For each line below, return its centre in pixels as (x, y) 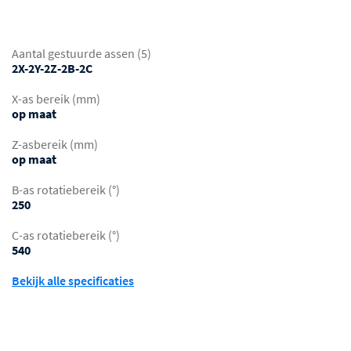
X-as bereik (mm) (56, 99)
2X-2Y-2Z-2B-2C (52, 69)
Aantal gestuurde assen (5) (81, 54)
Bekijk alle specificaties (73, 281)
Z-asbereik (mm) (55, 145)
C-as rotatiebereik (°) (66, 235)
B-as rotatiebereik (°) (66, 190)
